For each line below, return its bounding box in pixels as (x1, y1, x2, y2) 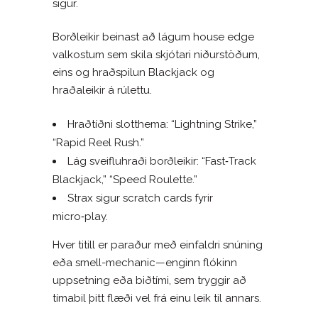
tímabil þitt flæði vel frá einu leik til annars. (53, 291, 261, 305)
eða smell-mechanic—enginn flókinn (53, 256, 237, 269)
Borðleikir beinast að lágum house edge (53, 30, 254, 43)
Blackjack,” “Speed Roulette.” (53, 172, 197, 186)
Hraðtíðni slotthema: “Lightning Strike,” (67, 117, 257, 131)
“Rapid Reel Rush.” (53, 136, 144, 149)
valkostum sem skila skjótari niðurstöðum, (53, 48, 260, 61)
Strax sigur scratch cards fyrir (67, 191, 213, 204)
